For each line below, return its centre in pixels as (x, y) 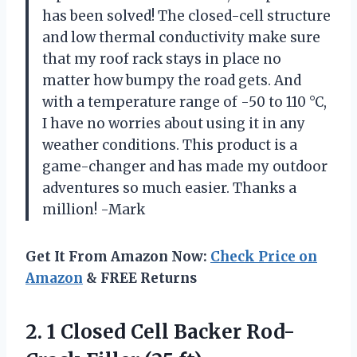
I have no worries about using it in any (174, 123)
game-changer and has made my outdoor (185, 166)
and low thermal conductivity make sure (181, 37)
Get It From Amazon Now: (118, 256)
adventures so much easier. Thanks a (169, 188)
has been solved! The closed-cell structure (186, 16)
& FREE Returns (140, 278)
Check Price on (264, 256)
